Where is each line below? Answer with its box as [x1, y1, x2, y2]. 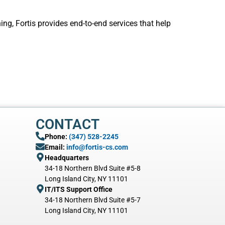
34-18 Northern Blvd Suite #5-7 [45, 196, 141, 204]
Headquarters [45, 154, 89, 162]
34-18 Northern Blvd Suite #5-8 [45, 164, 141, 172]
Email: [45, 143, 66, 151]
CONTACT [36, 116, 99, 133]
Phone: [45, 133, 69, 141]
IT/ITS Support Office [45, 185, 113, 193]
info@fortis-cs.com [66, 143, 128, 151]
